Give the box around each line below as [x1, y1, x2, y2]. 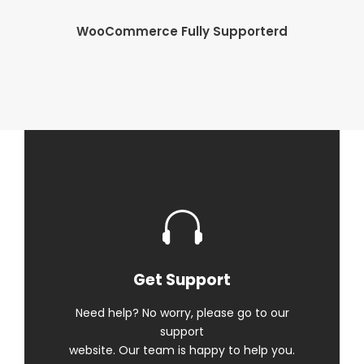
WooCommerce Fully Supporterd [76, 22, 288, 40]
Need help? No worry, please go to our [75, 304, 289, 321]
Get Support [133, 268, 231, 291]
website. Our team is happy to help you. [69, 341, 295, 358]
